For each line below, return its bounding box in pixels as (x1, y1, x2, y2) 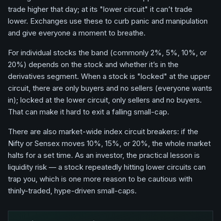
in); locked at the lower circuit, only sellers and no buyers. (8, 95, 202, 105)
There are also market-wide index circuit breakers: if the (8, 127, 198, 136)
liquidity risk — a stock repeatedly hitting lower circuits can (8, 162, 206, 172)
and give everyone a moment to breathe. (8, 28, 146, 37)
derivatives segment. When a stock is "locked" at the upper (8, 72, 210, 81)
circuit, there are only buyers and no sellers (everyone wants (8, 83, 212, 93)
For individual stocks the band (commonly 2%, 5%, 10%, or (8, 48, 207, 57)
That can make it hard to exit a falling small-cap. (8, 107, 169, 116)
